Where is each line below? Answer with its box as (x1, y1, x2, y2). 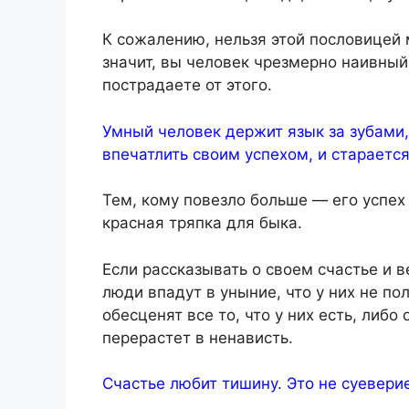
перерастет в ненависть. (102, 328, 293, 347)
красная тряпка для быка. (102, 214, 302, 233)
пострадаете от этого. (102, 76, 272, 95)
